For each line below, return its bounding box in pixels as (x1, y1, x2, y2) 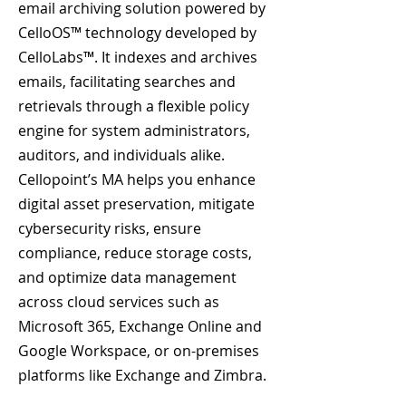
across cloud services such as (18, 292, 219, 312)
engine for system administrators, (18, 121, 250, 140)
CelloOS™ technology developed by (18, 23, 256, 43)
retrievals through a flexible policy (18, 96, 249, 116)
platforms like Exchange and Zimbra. (18, 365, 266, 385)
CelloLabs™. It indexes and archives (18, 47, 257, 67)
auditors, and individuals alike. (18, 145, 225, 165)
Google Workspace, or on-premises (18, 341, 259, 361)
